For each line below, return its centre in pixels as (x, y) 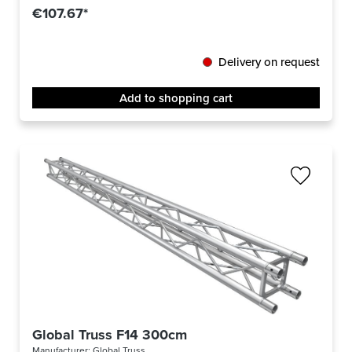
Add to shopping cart (176, 98)
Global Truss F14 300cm (110, 335)
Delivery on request (269, 62)
